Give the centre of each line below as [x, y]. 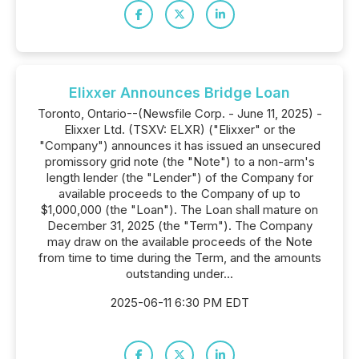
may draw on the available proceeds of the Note [179, 242]
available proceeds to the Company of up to [179, 194]
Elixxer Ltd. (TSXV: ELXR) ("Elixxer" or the [179, 129]
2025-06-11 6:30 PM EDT [179, 303]
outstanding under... [179, 274]
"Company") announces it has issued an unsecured [179, 145]
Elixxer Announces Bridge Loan [179, 93]
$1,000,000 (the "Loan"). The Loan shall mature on [179, 210]
